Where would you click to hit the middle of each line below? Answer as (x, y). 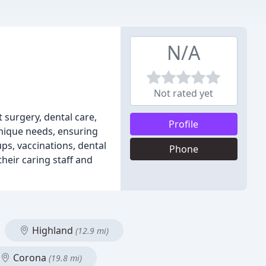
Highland (53, 230)
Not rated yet (184, 93)
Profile (184, 124)
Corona (30, 258)
